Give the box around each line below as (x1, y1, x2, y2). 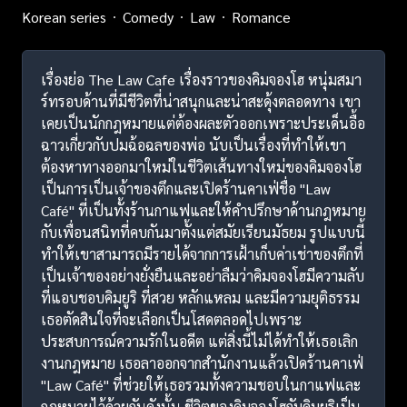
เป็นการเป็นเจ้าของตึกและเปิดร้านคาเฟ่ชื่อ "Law (41, 178, 331, 198)
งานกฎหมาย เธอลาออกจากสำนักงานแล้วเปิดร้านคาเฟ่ (41, 352, 363, 372)
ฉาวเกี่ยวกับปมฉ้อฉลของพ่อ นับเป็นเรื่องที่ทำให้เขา (41, 134, 346, 154)
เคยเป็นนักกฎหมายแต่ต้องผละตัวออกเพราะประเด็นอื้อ (41, 113, 365, 133)
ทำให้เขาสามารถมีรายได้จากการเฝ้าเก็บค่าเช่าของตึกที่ (41, 243, 363, 263)
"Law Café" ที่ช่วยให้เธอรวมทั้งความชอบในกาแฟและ (41, 374, 361, 394)
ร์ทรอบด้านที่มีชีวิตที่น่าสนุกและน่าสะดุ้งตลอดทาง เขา (41, 91, 361, 111)
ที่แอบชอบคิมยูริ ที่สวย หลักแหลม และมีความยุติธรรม (41, 287, 360, 307)
